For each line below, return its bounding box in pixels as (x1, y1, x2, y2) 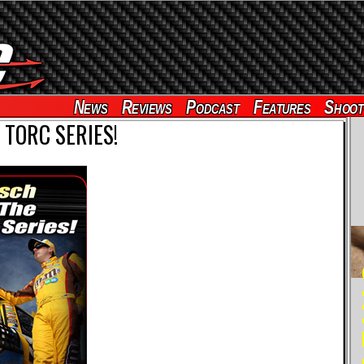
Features (253, 96, 310, 119)
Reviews (121, 96, 172, 119)
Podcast (185, 96, 239, 119)
